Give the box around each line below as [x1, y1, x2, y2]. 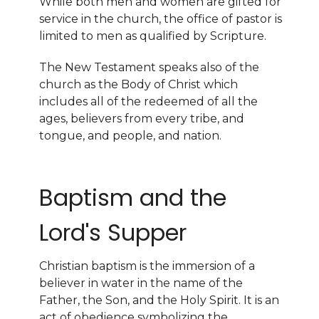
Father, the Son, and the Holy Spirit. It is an [39, 293, 279, 308]
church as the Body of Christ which [39, 77, 238, 91]
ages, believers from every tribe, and [39, 111, 244, 125]
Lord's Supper [39, 216, 187, 249]
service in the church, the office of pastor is [39, 11, 282, 26]
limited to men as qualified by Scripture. [39, 28, 266, 43]
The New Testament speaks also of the [39, 60, 259, 74]
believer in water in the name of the [39, 276, 243, 291]
